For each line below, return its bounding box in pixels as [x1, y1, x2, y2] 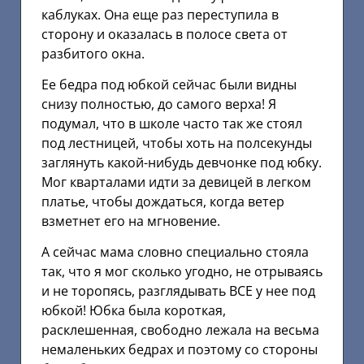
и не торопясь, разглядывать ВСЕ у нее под [41, 282, 315, 301]
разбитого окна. [41, 44, 145, 63]
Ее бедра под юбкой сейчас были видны [41, 76, 297, 94]
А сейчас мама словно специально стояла [41, 243, 309, 262]
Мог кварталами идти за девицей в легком [41, 173, 311, 192]
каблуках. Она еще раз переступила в [41, 5, 279, 24]
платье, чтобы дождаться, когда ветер [41, 193, 284, 211]
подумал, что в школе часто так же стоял [41, 115, 302, 133]
